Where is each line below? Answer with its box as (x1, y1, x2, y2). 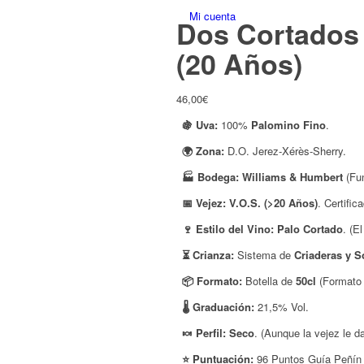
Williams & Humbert (242, 169, 343, 185)
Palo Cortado (277, 221, 343, 237)
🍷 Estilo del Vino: (182, 221, 274, 237)
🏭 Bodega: (182, 169, 239, 185)
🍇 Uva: (182, 117, 218, 133)
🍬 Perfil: (182, 325, 226, 341)
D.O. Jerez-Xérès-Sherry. (224, 143, 346, 159)
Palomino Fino (251, 117, 326, 133)
